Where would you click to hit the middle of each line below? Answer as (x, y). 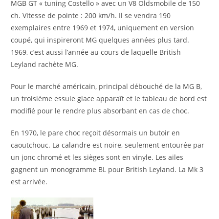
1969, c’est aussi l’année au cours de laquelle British (96, 52)
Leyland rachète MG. (45, 65)
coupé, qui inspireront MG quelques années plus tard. (100, 40)
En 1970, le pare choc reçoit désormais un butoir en (96, 133)
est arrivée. (30, 182)
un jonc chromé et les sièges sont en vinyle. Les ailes (97, 157)
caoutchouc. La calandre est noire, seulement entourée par (108, 145)
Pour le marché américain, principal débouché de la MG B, (107, 87)
